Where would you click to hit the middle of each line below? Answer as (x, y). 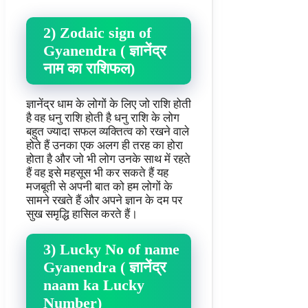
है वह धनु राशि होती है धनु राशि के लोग (103, 118)
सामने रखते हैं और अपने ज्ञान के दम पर (104, 200)
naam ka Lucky (94, 285)
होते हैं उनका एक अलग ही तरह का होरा (104, 145)
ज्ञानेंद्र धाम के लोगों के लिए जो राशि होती (109, 104)
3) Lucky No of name (111, 249)
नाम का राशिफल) (89, 69)
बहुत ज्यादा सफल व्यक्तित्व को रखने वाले (108, 131)
